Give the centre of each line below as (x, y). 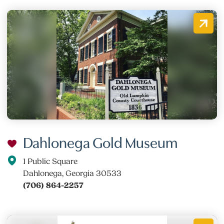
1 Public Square (50, 161)
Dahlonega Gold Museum (100, 141)
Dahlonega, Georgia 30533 (72, 173)
